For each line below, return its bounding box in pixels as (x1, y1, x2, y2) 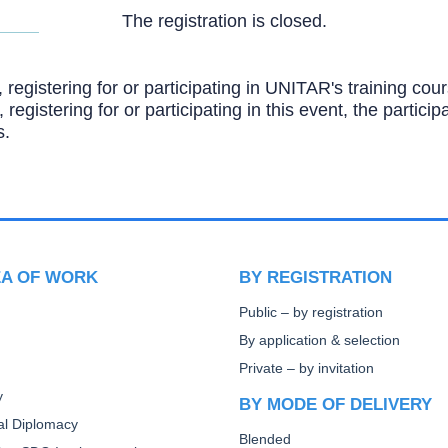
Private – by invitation (239, 361, 374, 376)
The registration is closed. (121, 10, 327, 31)
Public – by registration (239, 305, 383, 320)
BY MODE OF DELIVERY (239, 395, 432, 413)
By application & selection (239, 333, 400, 348)
